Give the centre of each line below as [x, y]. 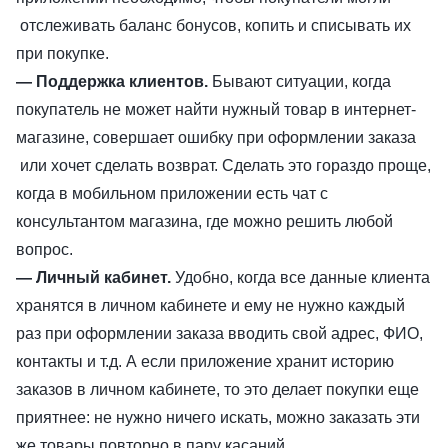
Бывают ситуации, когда [301, 82]
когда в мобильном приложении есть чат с [172, 194]
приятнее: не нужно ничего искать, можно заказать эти [218, 418]
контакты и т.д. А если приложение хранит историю [205, 362]
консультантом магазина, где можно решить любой [204, 222]
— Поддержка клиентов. [114, 82]
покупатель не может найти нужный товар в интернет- [216, 110]
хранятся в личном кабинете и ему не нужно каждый [210, 306]
